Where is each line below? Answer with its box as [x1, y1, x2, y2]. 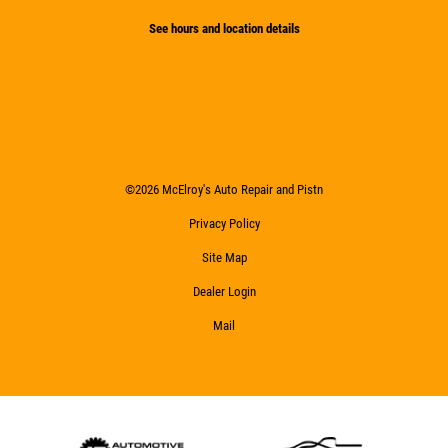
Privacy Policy [188, 215, 260, 231]
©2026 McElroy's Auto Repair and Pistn [125, 181, 323, 197]
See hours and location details [148, 20, 300, 36]
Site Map [201, 249, 247, 265]
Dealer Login [192, 283, 256, 299]
